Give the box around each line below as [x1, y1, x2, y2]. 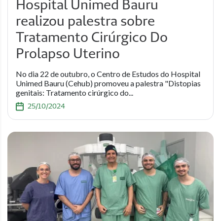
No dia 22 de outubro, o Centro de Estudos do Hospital [16, 69, 200, 78]
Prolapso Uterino [16, 44, 120, 62]
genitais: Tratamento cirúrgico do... [16, 88, 133, 97]
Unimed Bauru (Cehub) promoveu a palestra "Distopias [16, 78, 201, 88]
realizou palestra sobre [16, 12, 155, 29]
